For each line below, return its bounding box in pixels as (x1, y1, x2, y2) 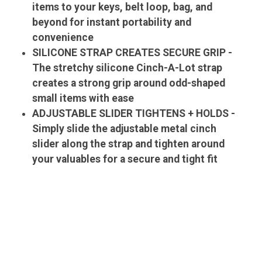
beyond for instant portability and (32, 16, 192, 29)
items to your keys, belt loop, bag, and (32, 1, 213, 13)
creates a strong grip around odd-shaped (32, 77, 226, 89)
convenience (32, 32, 94, 44)
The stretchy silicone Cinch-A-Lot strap (32, 62, 223, 74)
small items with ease (32, 92, 135, 105)
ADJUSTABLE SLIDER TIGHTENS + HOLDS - (32, 108, 236, 120)
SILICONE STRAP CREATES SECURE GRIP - (32, 47, 233, 59)
